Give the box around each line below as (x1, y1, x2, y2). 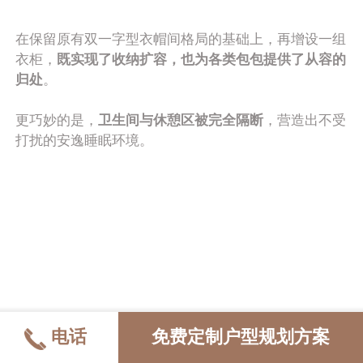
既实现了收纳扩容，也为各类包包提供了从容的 (57, 51, 347, 67)
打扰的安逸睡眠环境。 (15, 132, 154, 148)
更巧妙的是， (15, 112, 99, 128)
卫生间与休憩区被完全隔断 (98, 112, 264, 128)
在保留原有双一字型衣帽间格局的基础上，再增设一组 (15, 31, 347, 47)
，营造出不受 (263, 112, 347, 128)
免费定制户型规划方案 (152, 327, 331, 348)
